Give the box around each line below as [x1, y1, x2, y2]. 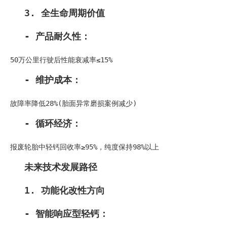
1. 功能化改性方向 [24, 184, 105, 196]
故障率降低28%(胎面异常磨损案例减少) [10, 99, 137, 107]
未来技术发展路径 [24, 161, 97, 172]
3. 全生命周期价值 [24, 7, 105, 18]
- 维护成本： [24, 74, 81, 85]
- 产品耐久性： [24, 30, 90, 42]
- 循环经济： [24, 118, 81, 129]
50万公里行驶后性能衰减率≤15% [10, 55, 112, 64]
